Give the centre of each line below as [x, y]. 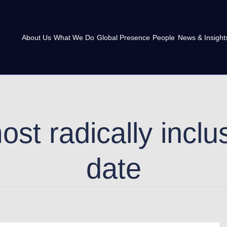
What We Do [74, 37]
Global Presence [123, 37]
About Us [36, 37]
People [163, 37]
